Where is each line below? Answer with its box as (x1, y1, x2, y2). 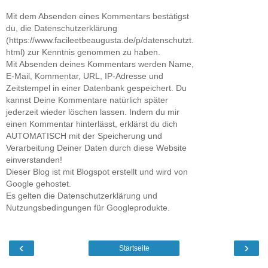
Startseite (118, 243, 150, 252)
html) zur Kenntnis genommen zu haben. (6, 47, 160, 57)
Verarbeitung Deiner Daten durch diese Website (6, 143, 187, 153)
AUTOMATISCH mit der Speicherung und (6, 131, 162, 141)
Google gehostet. (6, 179, 71, 189)
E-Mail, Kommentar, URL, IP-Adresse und (6, 71, 163, 81)
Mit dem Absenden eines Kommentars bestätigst (6, 11, 189, 22)
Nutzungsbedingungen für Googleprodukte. (6, 203, 170, 213)
